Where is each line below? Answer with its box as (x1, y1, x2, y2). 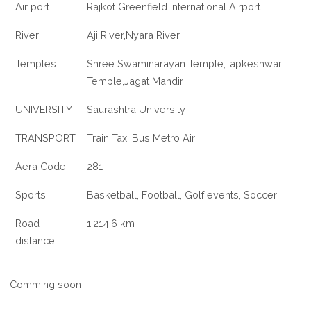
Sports (15, 189, 47, 201)
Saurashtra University (87, 103, 186, 116)
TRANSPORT (15, 132, 76, 144)
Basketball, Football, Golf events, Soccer (87, 189, 278, 201)
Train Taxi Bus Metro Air (87, 132, 196, 144)
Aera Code (15, 160, 67, 173)
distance (15, 235, 56, 247)
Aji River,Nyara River (87, 29, 180, 42)
